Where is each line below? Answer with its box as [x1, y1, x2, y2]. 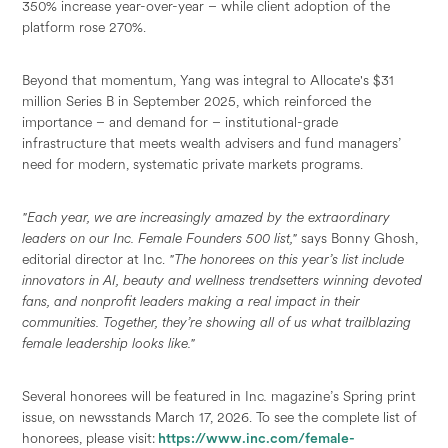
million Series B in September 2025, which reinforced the [22, 92, 372, 109]
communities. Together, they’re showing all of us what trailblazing [22, 313, 412, 330]
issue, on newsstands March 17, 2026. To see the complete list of [22, 408, 418, 425]
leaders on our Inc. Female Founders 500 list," [22, 229, 298, 246]
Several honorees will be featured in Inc [22, 387, 265, 404]
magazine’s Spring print [267, 387, 417, 404]
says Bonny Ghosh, [297, 229, 419, 246]
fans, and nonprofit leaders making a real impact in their [22, 292, 361, 309]
